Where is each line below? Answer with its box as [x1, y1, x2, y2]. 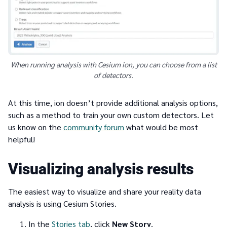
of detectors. [94, 70, 133, 80]
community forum [63, 121, 124, 132]
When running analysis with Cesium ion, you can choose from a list [10, 59, 217, 69]
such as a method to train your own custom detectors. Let [8, 109, 214, 120]
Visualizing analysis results [8, 160, 194, 178]
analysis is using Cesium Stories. [8, 198, 117, 209]
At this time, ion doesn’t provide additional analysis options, [8, 97, 218, 108]
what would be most [124, 121, 198, 132]
